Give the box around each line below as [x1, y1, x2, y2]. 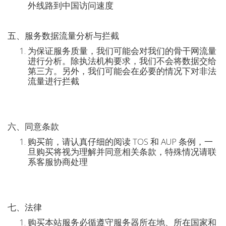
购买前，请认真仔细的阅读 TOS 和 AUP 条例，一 [28, 136, 213, 147]
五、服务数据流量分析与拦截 [8, 30, 119, 41]
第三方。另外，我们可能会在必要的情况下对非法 [28, 65, 216, 77]
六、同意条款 [8, 121, 59, 132]
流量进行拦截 [28, 75, 79, 87]
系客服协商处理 [28, 156, 88, 167]
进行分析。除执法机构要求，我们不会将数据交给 [28, 55, 216, 67]
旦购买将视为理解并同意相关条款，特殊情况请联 [28, 146, 216, 157]
